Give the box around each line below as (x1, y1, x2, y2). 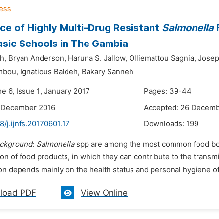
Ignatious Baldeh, (20, 67, 80, 76)
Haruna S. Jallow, (68, 54, 127, 63)
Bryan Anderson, (8, 54, 66, 63)
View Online (81, 188, 128, 197)
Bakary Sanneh (82, 67, 133, 76)
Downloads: (144, 119, 186, 128)
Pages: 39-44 (144, 87, 192, 96)
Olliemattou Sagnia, (129, 54, 196, 63)
